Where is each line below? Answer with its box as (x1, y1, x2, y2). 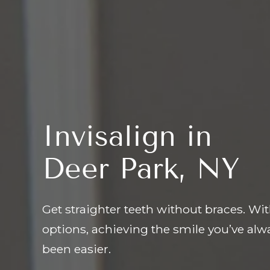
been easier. (42, 241, 111, 256)
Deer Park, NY (42, 151, 240, 186)
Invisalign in (42, 118, 212, 153)
